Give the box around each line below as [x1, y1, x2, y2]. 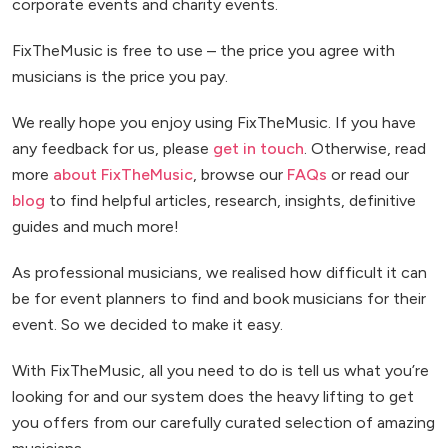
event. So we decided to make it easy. [12, 315, 283, 334]
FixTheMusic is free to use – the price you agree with [12, 41, 395, 60]
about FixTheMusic [53, 165, 193, 184]
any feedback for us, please [12, 139, 213, 158]
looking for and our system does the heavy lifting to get [12, 387, 414, 406]
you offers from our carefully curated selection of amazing [12, 413, 435, 432]
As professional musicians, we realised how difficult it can [12, 263, 427, 282]
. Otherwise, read [304, 139, 426, 158]
